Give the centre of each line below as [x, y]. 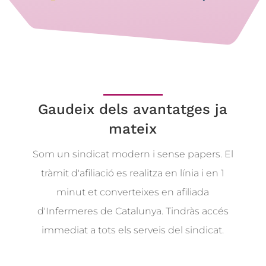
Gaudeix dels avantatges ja [133, 109]
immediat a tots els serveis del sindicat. [133, 230]
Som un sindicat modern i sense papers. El [133, 154]
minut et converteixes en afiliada [133, 192]
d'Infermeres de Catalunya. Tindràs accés [133, 211]
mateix [133, 129]
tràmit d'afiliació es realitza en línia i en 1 [133, 173]
